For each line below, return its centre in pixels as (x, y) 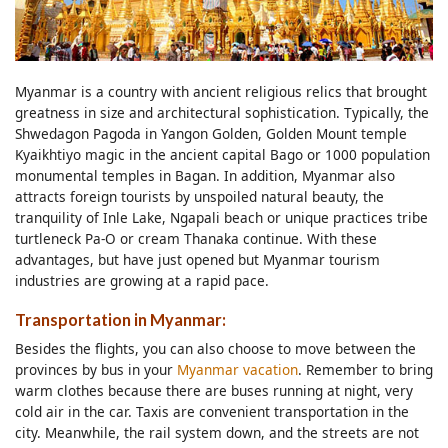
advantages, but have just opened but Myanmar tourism (197, 260)
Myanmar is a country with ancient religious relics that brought (221, 92)
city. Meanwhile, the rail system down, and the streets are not (217, 433)
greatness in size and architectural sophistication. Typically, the (222, 113)
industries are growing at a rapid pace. (142, 281)
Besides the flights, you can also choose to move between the (215, 349)
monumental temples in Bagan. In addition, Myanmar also (205, 176)
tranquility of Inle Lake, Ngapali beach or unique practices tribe (221, 218)
